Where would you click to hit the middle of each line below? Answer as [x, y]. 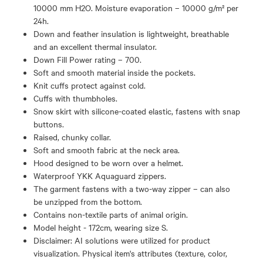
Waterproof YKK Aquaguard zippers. [100, 176]
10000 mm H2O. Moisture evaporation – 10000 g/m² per [136, 8]
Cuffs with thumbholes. [75, 98]
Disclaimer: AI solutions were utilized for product [122, 240]
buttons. [49, 124]
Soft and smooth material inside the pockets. [114, 72]
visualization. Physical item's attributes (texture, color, [130, 253]
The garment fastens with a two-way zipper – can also [132, 188]
